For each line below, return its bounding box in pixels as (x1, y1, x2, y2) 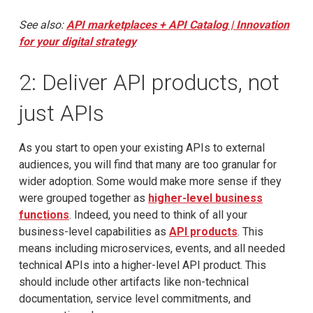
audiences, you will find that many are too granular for (18, 157, 277, 171)
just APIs (18, 99, 104, 126)
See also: (18, 17, 66, 31)
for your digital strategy (18, 34, 136, 48)
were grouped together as (18, 191, 148, 205)
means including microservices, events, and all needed (18, 241, 285, 255)
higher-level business (147, 191, 263, 205)
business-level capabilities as (18, 224, 169, 238)
